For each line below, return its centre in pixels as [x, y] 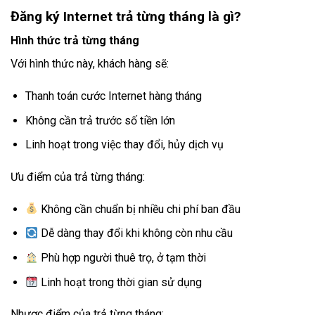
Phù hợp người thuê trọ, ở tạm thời [122, 258]
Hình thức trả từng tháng [75, 41]
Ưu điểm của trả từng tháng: [78, 177]
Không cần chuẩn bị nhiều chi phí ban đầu [140, 209]
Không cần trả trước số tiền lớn [100, 120]
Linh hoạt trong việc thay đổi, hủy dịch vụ [124, 145]
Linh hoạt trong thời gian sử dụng [120, 282]
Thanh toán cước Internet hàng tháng [113, 96]
